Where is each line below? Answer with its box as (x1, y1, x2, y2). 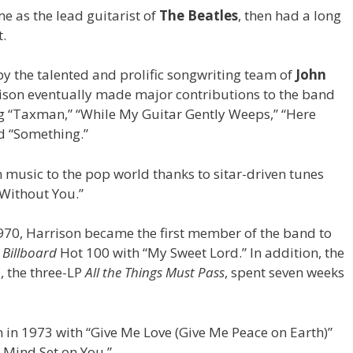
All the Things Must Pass (85, 263, 225, 282)
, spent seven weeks (225, 263, 344, 282)
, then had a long (238, 6, 341, 24)
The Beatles (159, 6, 238, 24)
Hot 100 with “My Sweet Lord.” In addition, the (57, 243, 344, 262)
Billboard (2, 243, 57, 262)
